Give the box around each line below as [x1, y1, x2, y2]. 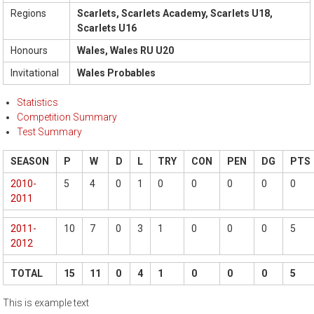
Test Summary [17, 126, 83, 138]
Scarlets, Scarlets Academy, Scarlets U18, [77, 8, 273, 20]
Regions [11, 8, 47, 20]
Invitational [11, 67, 60, 79]
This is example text [3, 297, 90, 309]
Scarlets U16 [77, 22, 137, 34]
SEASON [11, 156, 50, 168]
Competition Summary [17, 111, 118, 123]
